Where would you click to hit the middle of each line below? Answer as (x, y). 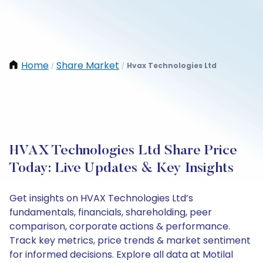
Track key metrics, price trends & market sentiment (130, 240)
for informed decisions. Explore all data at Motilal (121, 254)
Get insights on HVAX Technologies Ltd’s (101, 198)
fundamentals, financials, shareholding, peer (111, 212)
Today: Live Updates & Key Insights (122, 168)
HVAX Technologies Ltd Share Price (123, 151)
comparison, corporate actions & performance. (120, 226)
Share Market (88, 65)
